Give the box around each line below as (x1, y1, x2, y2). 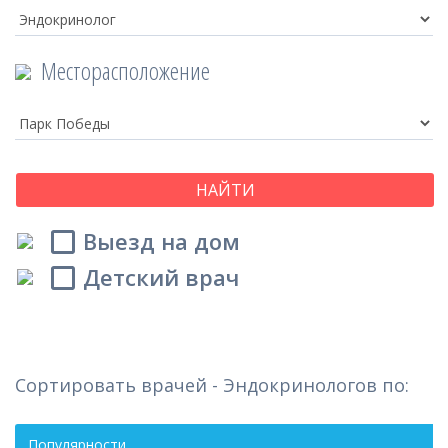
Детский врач (83, 262, 239, 292)
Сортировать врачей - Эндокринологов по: (15, 373, 409, 397)
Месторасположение (41, 54, 210, 87)
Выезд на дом (83, 226, 240, 256)
